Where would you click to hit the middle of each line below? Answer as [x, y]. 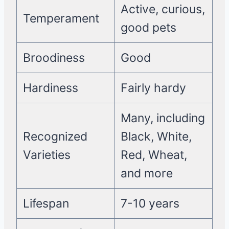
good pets [148, 28]
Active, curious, [163, 9]
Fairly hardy [153, 88]
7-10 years [150, 204]
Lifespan [46, 204]
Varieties [47, 155]
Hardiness [50, 88]
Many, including [163, 118]
